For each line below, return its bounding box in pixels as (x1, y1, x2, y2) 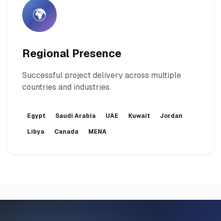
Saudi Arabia (55, 111, 96, 120)
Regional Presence (22, 46, 121, 60)
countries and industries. (22, 81, 111, 92)
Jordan (160, 111, 183, 120)
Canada (54, 127, 78, 136)
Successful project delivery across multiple (22, 70, 181, 80)
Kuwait (128, 111, 150, 120)
